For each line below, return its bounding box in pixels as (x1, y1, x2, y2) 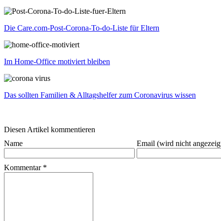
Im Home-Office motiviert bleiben (4, 57, 110, 66)
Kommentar (4, 163, 41, 172)
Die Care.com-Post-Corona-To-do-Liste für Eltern (4, 24, 159, 33)
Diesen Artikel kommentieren (4, 125, 95, 134)
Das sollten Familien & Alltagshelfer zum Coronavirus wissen (4, 91, 196, 100)
